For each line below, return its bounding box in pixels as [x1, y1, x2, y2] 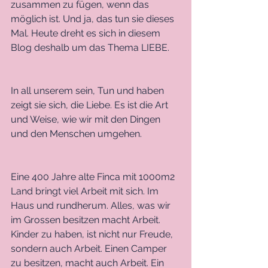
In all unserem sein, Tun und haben [11, 84, 166, 96]
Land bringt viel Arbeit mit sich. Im [11, 185, 161, 197]
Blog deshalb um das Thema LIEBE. [11, 41, 172, 53]
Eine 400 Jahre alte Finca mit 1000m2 [11, 170, 177, 182]
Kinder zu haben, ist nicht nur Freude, [11, 228, 175, 240]
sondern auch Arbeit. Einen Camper [11, 242, 169, 254]
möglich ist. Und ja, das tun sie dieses [11, 13, 176, 25]
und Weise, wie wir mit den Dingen [11, 113, 163, 125]
